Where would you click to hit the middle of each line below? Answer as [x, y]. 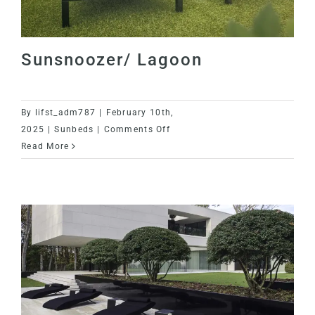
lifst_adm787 [65, 112]
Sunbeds [74, 129]
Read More [45, 146]
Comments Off [137, 129]
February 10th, [140, 112]
